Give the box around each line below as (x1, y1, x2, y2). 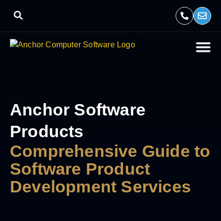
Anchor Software (10, 100, 146, 119)
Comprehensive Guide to (10, 142, 211, 160)
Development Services (10, 177, 191, 196)
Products (10, 122, 84, 141)
